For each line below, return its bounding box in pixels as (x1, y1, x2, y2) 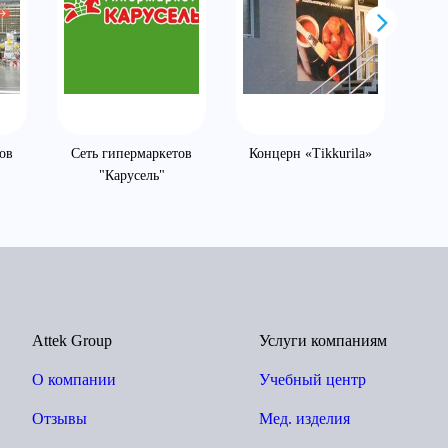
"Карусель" (98, 168, 165, 184)
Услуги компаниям (259, 332, 387, 350)
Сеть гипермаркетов (71, 146, 192, 162)
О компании (31, 371, 116, 389)
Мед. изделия (259, 410, 350, 428)
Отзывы (31, 410, 87, 428)
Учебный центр (259, 371, 366, 389)
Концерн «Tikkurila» (249, 146, 372, 162)
